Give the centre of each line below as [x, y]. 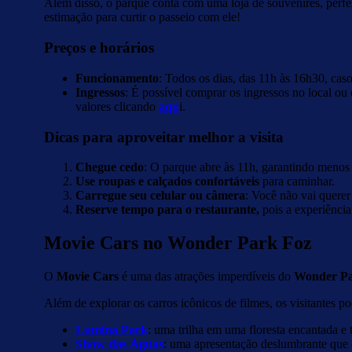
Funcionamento [117, 78]
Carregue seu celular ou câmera [160, 196]
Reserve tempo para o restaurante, [167, 210]
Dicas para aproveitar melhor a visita [164, 137]
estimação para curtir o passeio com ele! [142, 17]
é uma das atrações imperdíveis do [208, 277]
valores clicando [117, 106]
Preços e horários [99, 48]
